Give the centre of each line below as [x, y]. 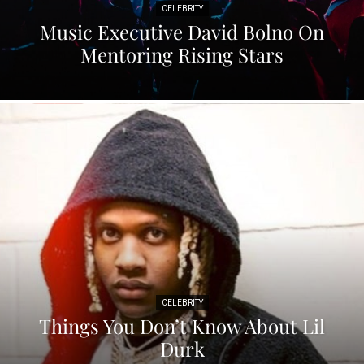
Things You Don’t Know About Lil [182, 326]
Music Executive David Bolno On [182, 31]
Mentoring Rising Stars [182, 54]
